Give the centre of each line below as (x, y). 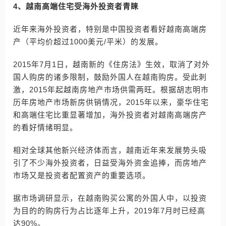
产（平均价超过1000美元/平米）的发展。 (88, 42)
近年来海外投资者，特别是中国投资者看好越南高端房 (110, 29)
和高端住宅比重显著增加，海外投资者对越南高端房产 (110, 115)
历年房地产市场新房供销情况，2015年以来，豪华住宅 (111, 102)
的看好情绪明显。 (45, 127)
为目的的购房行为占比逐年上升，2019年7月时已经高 (109, 211)
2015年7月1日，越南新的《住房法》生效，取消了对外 (111, 64)
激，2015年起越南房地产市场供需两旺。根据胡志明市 (111, 90)
